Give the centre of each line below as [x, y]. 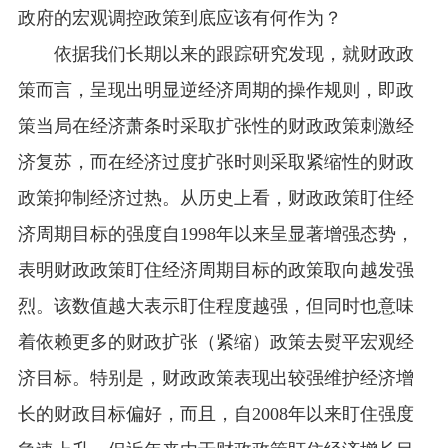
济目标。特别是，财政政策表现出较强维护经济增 [215, 377]
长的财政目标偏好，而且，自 [134, 413]
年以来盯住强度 [350, 413]
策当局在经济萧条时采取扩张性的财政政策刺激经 [215, 125]
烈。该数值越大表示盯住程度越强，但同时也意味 [215, 305]
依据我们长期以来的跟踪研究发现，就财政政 [234, 53]
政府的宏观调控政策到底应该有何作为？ [179, 17]
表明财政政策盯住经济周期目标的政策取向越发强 [215, 269]
